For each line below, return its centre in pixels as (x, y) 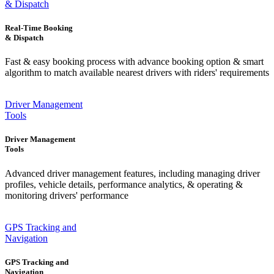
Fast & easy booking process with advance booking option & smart (134, 62)
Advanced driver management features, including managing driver (132, 173)
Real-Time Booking (39, 28)
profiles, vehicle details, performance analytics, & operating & (124, 184)
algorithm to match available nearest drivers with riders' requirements (137, 73)
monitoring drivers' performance (67, 195)
